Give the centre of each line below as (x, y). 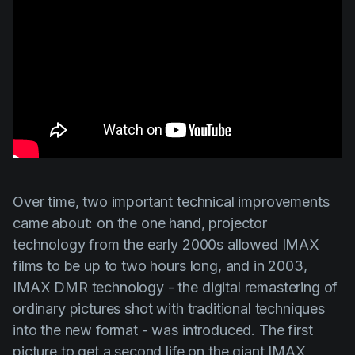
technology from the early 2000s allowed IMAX (166, 245)
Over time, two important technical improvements (171, 202)
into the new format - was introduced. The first (163, 330)
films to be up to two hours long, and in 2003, (160, 266)
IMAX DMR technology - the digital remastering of (176, 288)
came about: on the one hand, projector (140, 223)
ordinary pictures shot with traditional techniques (169, 309)
